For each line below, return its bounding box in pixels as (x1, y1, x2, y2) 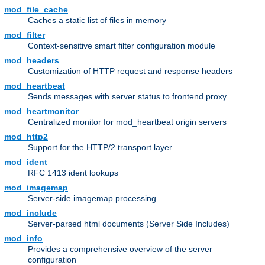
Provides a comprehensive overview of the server (28, 244, 212, 254)
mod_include (4, 208, 57, 218)
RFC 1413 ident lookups (28, 168, 118, 178)
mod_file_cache (4, 5, 68, 15)
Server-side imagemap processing (28, 193, 156, 203)
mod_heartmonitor (4, 106, 79, 117)
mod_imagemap (4, 183, 68, 193)
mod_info (4, 234, 43, 244)
